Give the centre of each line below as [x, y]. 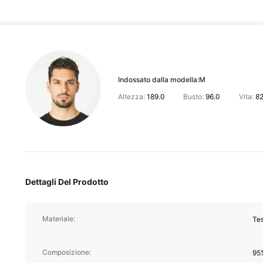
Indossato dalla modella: [158, 79]
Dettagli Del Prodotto [67, 181]
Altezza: [132, 96]
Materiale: [58, 219]
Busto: [194, 96]
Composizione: [66, 252]
